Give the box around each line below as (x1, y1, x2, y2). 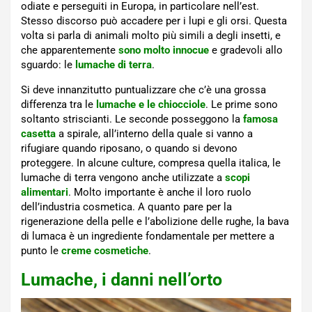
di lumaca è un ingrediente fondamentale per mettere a (21, 230, 274, 243)
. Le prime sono (205, 98, 278, 111)
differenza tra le (21, 98, 96, 111)
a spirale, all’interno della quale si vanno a (58, 127, 253, 141)
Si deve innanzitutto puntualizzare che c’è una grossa (21, 84, 266, 97)
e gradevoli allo (212, 44, 283, 57)
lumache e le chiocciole (96, 98, 205, 111)
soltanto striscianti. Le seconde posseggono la (21, 113, 243, 126)
